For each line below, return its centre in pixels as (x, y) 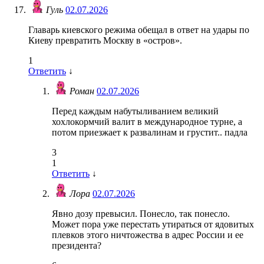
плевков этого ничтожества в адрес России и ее (148, 235)
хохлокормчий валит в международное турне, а (147, 122)
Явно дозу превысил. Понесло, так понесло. (141, 214)
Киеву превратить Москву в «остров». (105, 41)
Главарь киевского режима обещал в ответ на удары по (139, 30)
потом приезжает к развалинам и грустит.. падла (150, 133)
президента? (77, 246)
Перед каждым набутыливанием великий (135, 111)
